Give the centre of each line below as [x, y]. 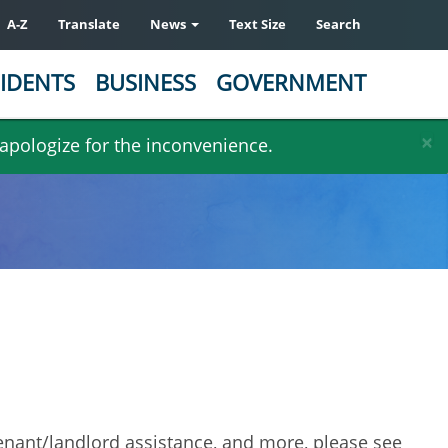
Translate [89, 24]
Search [338, 24]
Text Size [257, 24]
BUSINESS [145, 82]
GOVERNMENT [291, 82]
